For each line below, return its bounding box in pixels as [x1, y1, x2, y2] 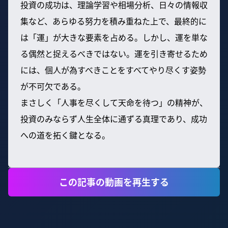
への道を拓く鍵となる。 [20, 128, 110, 141]
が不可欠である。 [20, 79, 85, 92]
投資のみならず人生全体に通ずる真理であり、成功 [20, 112, 207, 125]
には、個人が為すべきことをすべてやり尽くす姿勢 [20, 63, 206, 76]
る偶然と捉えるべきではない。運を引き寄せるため [20, 47, 208, 60]
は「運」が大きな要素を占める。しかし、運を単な [20, 31, 208, 43]
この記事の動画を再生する [59, 175, 169, 188]
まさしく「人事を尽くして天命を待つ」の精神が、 [20, 96, 208, 108]
